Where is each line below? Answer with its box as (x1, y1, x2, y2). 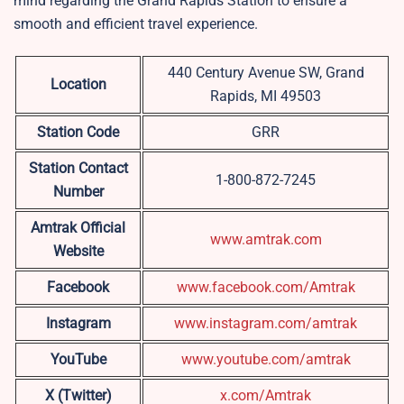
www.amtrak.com (209, 231, 322, 249)
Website (52, 243, 104, 261)
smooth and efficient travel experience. (14, 15, 258, 33)
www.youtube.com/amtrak (180, 351, 351, 369)
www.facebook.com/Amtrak (176, 279, 355, 297)
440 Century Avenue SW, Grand (167, 64, 364, 82)
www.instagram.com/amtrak (174, 315, 357, 333)
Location (50, 76, 106, 94)
